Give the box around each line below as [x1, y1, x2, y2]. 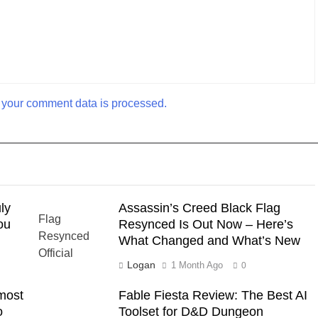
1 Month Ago [170, 259, 223, 270]
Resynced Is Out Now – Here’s [118, 216, 293, 231]
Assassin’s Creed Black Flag [118, 200, 280, 215]
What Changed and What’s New [118, 233, 300, 248]
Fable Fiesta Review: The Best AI [118, 287, 307, 302]
